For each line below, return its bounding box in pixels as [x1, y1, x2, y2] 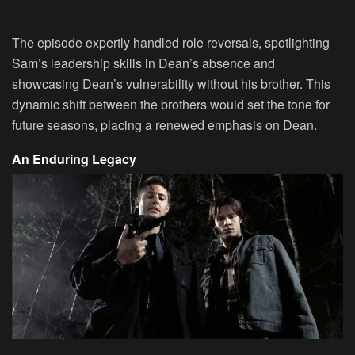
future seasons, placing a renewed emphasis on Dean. [12, 115, 317, 134]
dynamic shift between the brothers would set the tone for [12, 94, 330, 113]
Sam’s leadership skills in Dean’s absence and [12, 53, 275, 72]
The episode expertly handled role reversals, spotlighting [12, 32, 330, 52]
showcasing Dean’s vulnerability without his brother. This [12, 74, 330, 93]
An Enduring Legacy [12, 149, 136, 168]
